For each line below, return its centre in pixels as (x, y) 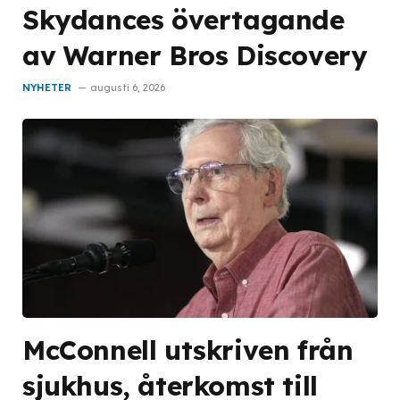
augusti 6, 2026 (128, 87)
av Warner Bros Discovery (195, 54)
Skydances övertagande (183, 19)
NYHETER (47, 87)
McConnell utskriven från (188, 350)
